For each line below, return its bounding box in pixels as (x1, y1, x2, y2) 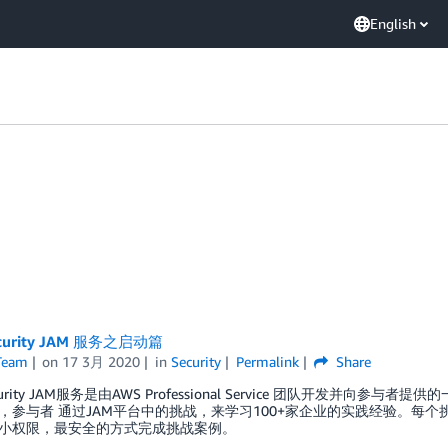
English (370, 15, 416, 32)
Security (171, 353, 222, 370)
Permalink (235, 353, 299, 370)
